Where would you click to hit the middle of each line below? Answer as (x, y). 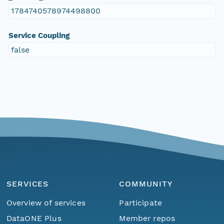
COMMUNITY (146, 184)
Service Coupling (39, 36)
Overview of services (46, 202)
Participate (141, 202)
